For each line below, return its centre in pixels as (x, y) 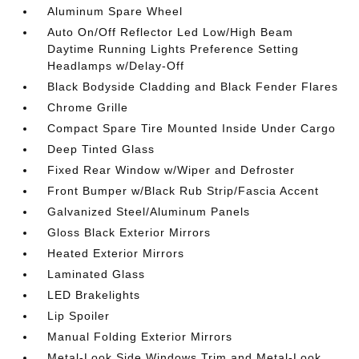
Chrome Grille (88, 107)
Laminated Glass (97, 274)
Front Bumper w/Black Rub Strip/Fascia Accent (184, 191)
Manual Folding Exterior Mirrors (140, 337)
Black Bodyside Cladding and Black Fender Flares (193, 87)
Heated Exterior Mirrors (116, 253)
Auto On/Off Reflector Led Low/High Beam (171, 32)
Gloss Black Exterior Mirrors (129, 232)
